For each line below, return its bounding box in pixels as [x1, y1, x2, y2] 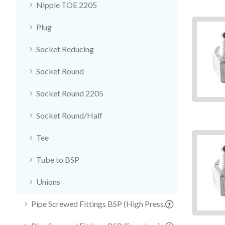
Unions [36, 177, 60, 186]
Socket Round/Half [36, 110, 102, 120]
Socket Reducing [36, 44, 94, 54]
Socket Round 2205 [36, 88, 103, 98]
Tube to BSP [36, 155, 79, 164]
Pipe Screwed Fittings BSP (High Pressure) [164, 199, 170, 208]
